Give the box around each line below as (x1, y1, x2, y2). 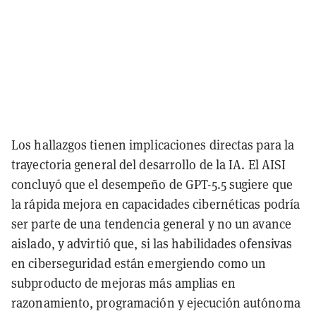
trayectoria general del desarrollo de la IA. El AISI (11, 156, 286, 173)
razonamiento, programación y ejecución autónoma (11, 294, 300, 311)
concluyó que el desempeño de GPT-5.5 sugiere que (11, 176, 293, 193)
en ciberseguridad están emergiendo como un (11, 255, 267, 272)
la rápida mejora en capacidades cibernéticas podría (11, 195, 300, 212)
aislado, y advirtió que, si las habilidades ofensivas (11, 235, 293, 252)
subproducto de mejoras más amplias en (11, 274, 236, 291)
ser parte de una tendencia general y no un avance (11, 215, 291, 232)
